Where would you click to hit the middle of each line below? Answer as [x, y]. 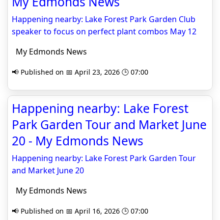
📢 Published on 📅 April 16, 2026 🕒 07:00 [80, 211]
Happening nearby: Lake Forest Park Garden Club [104, 19]
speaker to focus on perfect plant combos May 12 [104, 31]
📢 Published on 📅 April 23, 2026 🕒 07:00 [80, 72]
